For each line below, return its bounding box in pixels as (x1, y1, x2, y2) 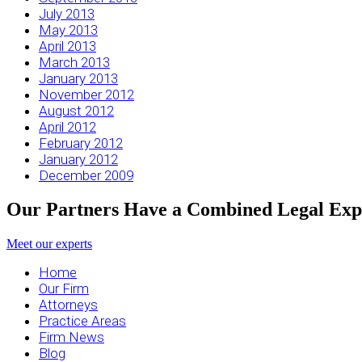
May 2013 (39, 21, 98, 38)
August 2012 (39, 102, 114, 119)
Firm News (39, 329, 104, 346)
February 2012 (39, 134, 123, 151)
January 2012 (39, 150, 118, 167)
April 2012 (39, 118, 96, 135)
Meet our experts (6, 237, 92, 251)
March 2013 (39, 53, 110, 70)
